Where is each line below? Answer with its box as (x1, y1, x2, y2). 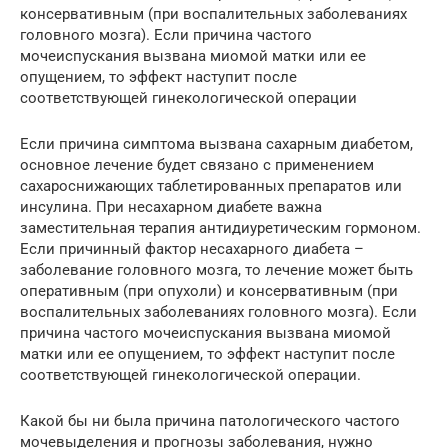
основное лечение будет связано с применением (20, 155, 374, 174)
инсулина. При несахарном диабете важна (20, 197, 322, 216)
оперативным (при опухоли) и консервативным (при (20, 281, 398, 300)
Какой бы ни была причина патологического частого (20, 411, 400, 430)
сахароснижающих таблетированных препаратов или (20, 176, 402, 195)
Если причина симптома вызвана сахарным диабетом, (20, 134, 413, 153)
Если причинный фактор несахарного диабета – (20, 239, 364, 258)
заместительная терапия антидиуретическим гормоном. (20, 218, 421, 237)
